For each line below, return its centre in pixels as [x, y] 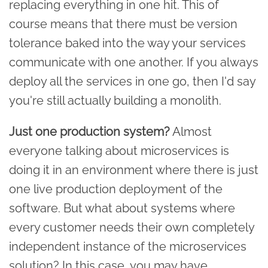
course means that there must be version [123, 24]
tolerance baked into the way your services [127, 43]
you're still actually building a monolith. [115, 100]
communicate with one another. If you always [134, 62]
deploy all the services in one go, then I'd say [132, 81]
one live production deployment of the [116, 189]
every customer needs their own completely [132, 227]
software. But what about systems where [122, 208]
